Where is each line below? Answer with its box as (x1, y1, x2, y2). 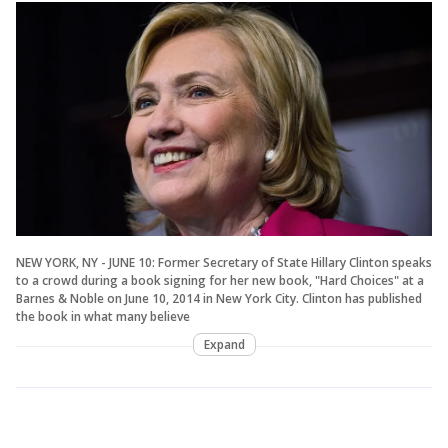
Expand (203, 335, 245, 353)
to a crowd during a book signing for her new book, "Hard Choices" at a (16, 271, 424, 289)
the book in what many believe (16, 307, 190, 325)
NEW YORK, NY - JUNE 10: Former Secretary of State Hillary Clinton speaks (16, 253, 432, 271)
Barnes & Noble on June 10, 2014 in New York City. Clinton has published (16, 289, 422, 307)
